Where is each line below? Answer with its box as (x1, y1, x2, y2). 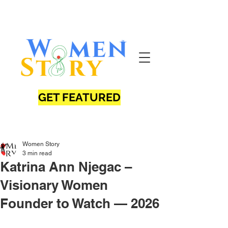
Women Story (22, 140, 60, 148)
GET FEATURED (38, 91, 121, 104)
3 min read (22, 150, 52, 157)
